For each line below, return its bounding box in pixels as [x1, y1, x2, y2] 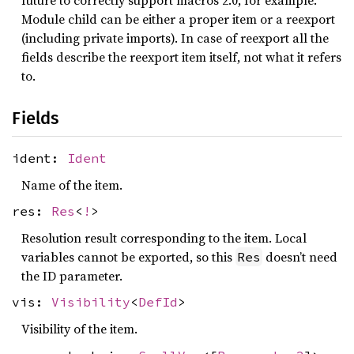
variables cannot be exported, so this [21, 247, 235, 265]
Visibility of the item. [21, 319, 137, 337]
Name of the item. [21, 175, 122, 194]
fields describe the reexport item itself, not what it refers [21, 48, 341, 66]
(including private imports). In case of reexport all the [21, 29, 329, 47]
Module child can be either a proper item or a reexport [21, 10, 335, 28]
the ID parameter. [21, 266, 122, 284]
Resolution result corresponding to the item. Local [21, 228, 307, 247]
